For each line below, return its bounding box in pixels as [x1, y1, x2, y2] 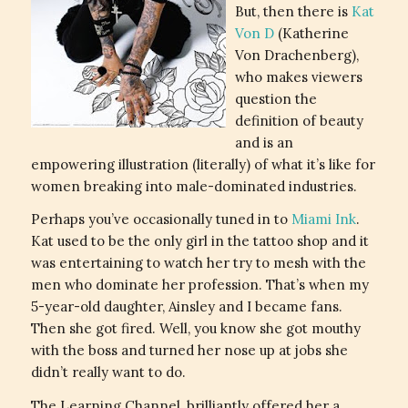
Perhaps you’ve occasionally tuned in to [30, 210, 291, 229]
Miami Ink [291, 210, 356, 229]
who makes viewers [234, 67, 362, 86]
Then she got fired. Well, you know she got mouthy [30, 320, 361, 338]
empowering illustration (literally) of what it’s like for [30, 155, 375, 173]
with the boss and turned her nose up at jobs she [30, 342, 348, 360]
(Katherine [273, 24, 349, 42]
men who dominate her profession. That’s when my [30, 276, 369, 294]
